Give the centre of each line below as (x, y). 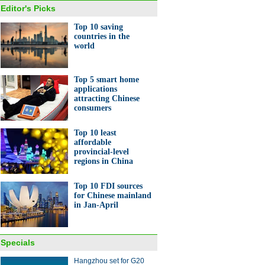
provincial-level (101, 152)
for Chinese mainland (113, 195)
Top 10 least (95, 133)
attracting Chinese (107, 98)
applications (96, 89)
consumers (93, 108)
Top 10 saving (98, 27)
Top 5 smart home (106, 80)
